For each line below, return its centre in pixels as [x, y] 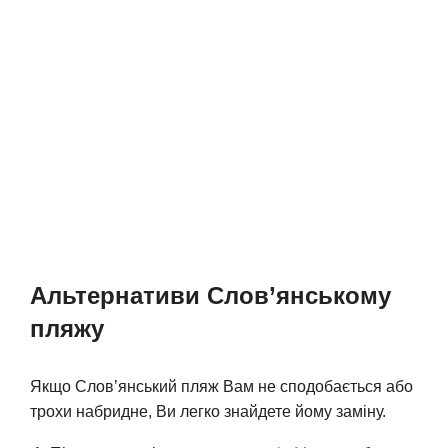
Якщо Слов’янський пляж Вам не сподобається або [221, 387]
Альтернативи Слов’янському [210, 296]
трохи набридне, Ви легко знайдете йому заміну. [208, 412]
